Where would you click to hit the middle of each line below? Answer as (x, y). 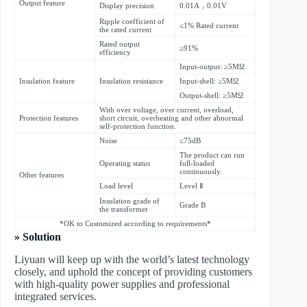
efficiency (115, 52)
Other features (41, 175)
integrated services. (56, 297)
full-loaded (197, 163)
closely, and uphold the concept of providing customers (133, 272)
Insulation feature (47, 81)
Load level (116, 186)
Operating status (125, 163)
